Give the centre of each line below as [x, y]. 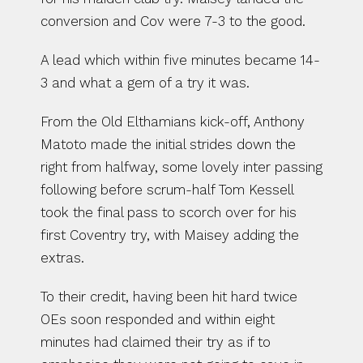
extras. [62, 258]
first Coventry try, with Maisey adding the [170, 235]
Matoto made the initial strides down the [168, 144]
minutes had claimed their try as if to [156, 342]
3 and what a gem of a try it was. [145, 83]
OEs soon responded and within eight [158, 319]
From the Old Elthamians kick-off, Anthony [173, 122]
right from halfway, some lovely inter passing [181, 167]
